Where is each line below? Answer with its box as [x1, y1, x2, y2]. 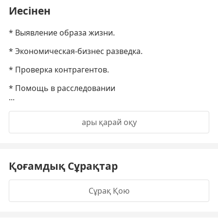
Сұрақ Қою [89, 185, 129, 196]
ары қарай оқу [81, 117, 137, 127]
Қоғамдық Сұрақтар [9, 159, 118, 173]
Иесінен [9, 4, 51, 18]
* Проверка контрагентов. [9, 64, 109, 75]
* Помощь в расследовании [9, 83, 115, 93]
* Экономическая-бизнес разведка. [9, 46, 143, 56]
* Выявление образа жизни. [9, 27, 115, 38]
